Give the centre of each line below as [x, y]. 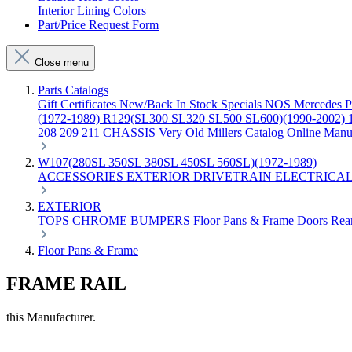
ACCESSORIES [82, 176]
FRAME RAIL [66, 283]
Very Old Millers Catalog [223, 132]
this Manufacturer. [51, 317]
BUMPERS [162, 220]
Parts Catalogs [73, 90]
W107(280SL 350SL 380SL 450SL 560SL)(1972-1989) [177, 162]
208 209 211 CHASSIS [98, 132]
